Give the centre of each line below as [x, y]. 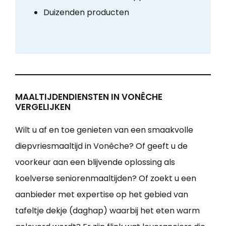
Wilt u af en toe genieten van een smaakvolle [104, 130]
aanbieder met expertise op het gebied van [102, 195]
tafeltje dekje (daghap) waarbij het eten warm [107, 211]
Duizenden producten [86, 13]
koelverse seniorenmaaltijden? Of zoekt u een [106, 179]
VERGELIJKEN [43, 107]
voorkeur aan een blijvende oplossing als [95, 162]
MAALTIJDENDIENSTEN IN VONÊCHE [89, 97]
